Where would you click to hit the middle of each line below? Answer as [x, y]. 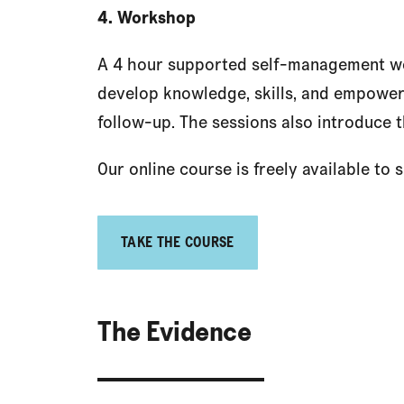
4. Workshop [147, 17]
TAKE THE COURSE [178, 242]
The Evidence [174, 331]
